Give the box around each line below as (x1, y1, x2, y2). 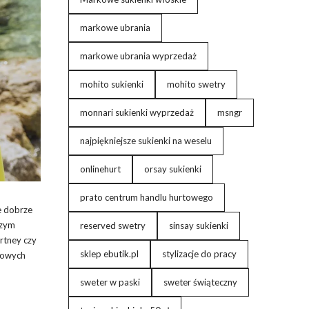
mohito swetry (166, 79, 226, 90)
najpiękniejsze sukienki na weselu (79, 135, 212, 146)
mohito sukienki (79, 79, 143, 90)
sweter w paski (79, 277, 140, 288)
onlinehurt (79, 163, 121, 175)
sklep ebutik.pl (79, 248, 139, 259)
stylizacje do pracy (161, 248, 237, 259)
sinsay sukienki (168, 220, 228, 231)
